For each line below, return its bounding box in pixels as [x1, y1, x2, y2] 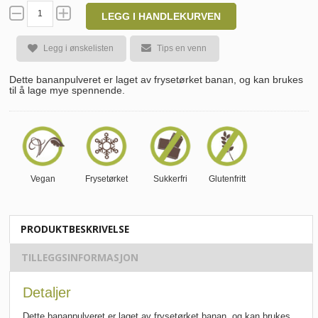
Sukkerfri [153, 173, 187, 184]
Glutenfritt [209, 173, 246, 184]
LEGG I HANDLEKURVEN [102, 11, 221, 22]
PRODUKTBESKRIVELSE [21, 222, 129, 236]
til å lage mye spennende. [9, 84, 125, 96]
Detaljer [23, 285, 71, 301]
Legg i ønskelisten [43, 43, 114, 53]
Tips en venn [157, 43, 207, 53]
